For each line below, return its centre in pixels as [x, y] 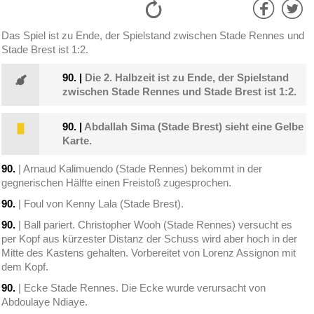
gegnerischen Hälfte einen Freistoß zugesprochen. [117, 183]
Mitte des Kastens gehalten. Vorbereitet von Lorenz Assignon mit [149, 253]
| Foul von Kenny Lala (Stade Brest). [100, 204]
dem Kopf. [25, 267]
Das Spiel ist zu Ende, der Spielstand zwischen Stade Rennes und [153, 36]
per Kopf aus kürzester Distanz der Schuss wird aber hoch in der [150, 239]
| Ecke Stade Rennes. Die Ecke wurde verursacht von [141, 288]
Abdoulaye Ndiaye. [45, 302]
